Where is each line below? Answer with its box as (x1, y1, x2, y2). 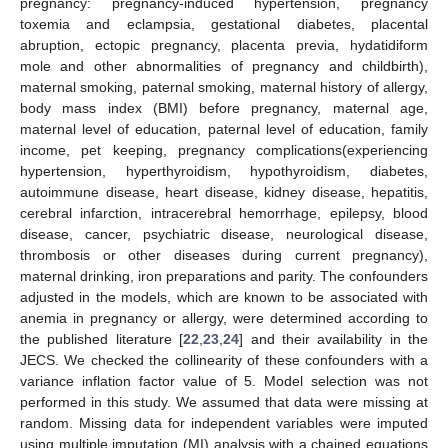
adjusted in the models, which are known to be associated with (20, 289, 428, 306)
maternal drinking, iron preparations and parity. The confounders (20, 268, 428, 285)
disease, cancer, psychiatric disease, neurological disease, (20, 226, 428, 243)
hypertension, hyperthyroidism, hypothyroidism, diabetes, (20, 163, 428, 180)
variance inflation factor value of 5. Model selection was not (20, 373, 428, 390)
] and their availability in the (239, 331, 428, 348)
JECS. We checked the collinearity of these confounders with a (20, 352, 428, 369)
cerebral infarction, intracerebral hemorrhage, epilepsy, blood (20, 205, 428, 222)
